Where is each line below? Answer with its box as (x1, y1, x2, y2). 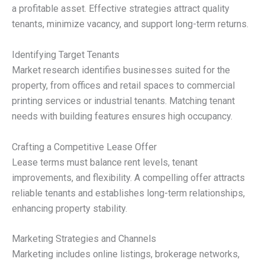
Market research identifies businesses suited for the (12, 64, 230, 76)
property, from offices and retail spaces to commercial (12, 79, 235, 91)
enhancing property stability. (12, 202, 127, 214)
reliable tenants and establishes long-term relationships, (12, 187, 245, 199)
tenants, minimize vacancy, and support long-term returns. (12, 18, 248, 30)
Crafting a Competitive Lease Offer (12, 141, 157, 153)
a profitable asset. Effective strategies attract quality (12, 3, 230, 15)
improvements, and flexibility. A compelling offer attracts (12, 172, 245, 183)
